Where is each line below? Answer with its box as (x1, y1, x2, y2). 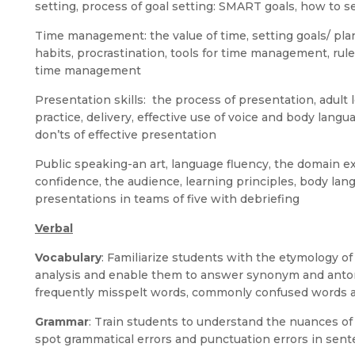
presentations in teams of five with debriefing (35, 192, 300, 206)
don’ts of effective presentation (35, 128, 216, 142)
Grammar (35, 315, 89, 329)
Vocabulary (35, 250, 101, 265)
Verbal (35, 221, 73, 235)
